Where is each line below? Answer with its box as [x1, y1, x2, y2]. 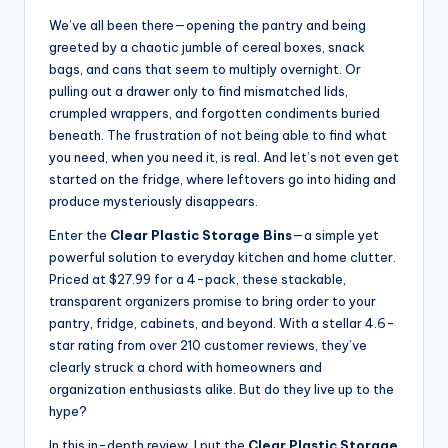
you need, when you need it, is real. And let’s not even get [49, 148, 399, 165]
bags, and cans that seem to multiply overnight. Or [49, 60, 361, 77]
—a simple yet [292, 226, 379, 243]
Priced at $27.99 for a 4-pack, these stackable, [49, 270, 346, 287]
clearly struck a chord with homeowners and [49, 358, 322, 375]
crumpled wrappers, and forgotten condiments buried [49, 104, 380, 121]
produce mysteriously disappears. [49, 192, 258, 209]
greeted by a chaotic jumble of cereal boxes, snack [49, 38, 365, 55]
